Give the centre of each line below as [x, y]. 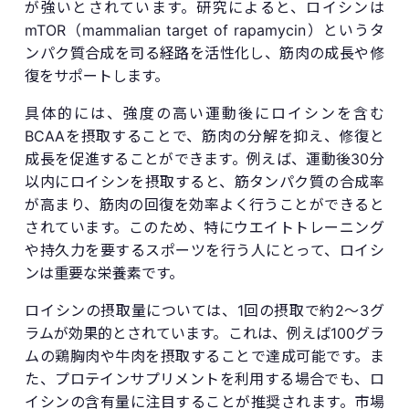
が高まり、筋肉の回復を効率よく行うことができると [204, 204]
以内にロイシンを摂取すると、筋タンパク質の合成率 [204, 181]
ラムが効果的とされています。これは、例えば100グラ [204, 333]
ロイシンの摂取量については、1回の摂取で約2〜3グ [204, 310]
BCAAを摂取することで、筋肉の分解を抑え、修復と [204, 136]
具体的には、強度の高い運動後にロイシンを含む [204, 113]
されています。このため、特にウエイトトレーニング [204, 227]
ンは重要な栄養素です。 [105, 273]
